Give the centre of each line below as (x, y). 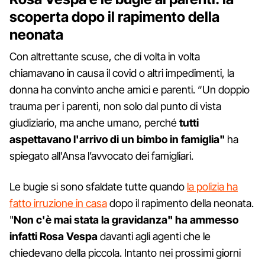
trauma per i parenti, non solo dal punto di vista (115, 106)
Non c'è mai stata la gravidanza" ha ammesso (126, 219)
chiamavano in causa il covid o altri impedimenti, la (122, 73)
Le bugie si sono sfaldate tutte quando (98, 186)
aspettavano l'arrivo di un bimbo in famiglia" (117, 139)
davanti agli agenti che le (154, 236)
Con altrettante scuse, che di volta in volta (105, 56)
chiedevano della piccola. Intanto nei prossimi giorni (125, 253)
